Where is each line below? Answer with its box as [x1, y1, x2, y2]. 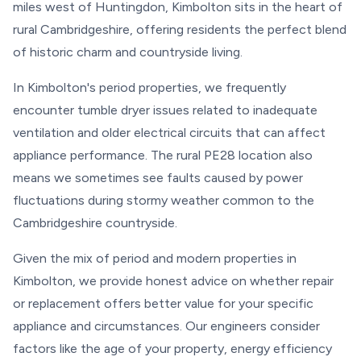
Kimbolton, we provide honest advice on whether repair [13, 273, 334, 288]
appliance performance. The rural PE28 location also [13, 147, 313, 163]
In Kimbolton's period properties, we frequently [13, 80, 286, 95]
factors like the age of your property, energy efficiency [13, 341, 332, 356]
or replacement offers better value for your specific [13, 296, 313, 311]
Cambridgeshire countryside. [13, 215, 177, 230]
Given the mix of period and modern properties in [13, 251, 297, 266]
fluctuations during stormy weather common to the [13, 193, 314, 208]
